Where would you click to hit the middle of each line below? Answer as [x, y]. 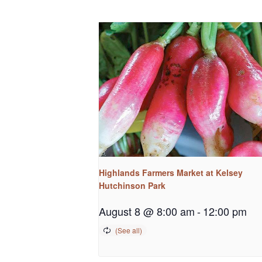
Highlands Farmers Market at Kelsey [171, 172]
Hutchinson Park [132, 185]
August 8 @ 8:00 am [147, 211]
